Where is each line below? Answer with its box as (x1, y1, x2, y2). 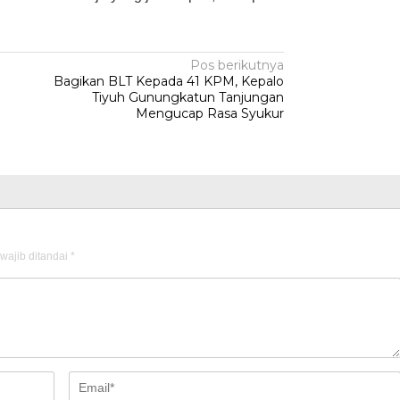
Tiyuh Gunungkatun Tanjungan (92, 89, 285, 105)
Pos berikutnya (190, 57, 285, 73)
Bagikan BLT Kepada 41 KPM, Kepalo (54, 73, 285, 89)
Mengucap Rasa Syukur (136, 105, 285, 121)
